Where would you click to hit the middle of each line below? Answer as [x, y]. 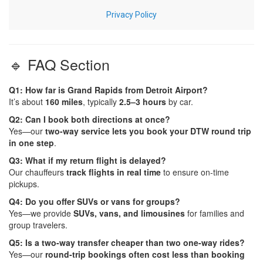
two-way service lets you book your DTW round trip [148, 131]
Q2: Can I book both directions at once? [90, 119]
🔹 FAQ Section [59, 64]
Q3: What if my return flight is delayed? [87, 160]
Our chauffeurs [38, 172]
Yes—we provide [41, 213]
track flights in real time [114, 172]
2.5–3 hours [143, 101]
